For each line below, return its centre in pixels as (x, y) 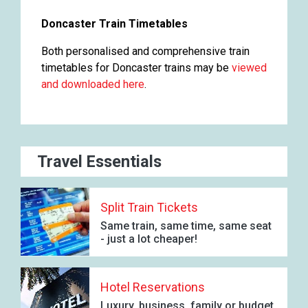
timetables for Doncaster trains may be (136, 67)
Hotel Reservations (153, 287)
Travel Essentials (99, 161)
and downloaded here (93, 84)
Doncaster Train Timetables (114, 23)
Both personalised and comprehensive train (145, 51)
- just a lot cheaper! (149, 239)
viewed (249, 67)
